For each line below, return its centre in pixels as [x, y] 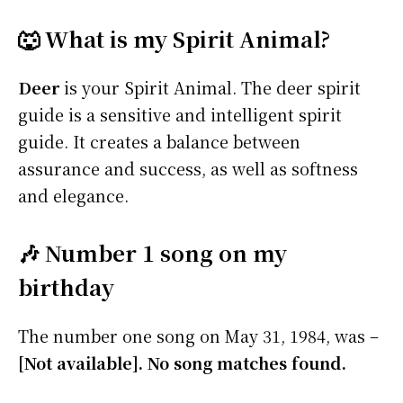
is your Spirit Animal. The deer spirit [210, 88]
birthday [66, 287]
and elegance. [73, 196]
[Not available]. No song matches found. [182, 363]
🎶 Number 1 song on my [152, 253]
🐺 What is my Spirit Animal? [174, 39]
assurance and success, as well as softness [188, 169]
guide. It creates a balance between [159, 142]
